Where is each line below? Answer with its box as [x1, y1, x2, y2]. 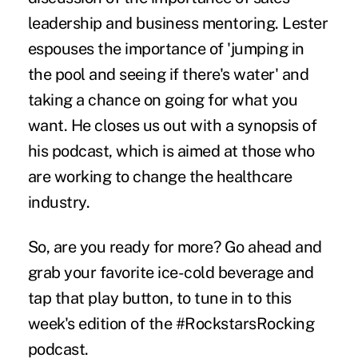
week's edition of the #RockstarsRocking [27, 313, 315, 333]
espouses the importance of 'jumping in [27, 38, 304, 58]
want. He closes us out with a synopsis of [27, 115, 317, 135]
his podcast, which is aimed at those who [27, 141, 315, 161]
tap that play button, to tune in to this [27, 288, 292, 308]
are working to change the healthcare [27, 166, 292, 186]
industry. [27, 192, 90, 212]
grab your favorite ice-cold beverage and [27, 262, 314, 282]
